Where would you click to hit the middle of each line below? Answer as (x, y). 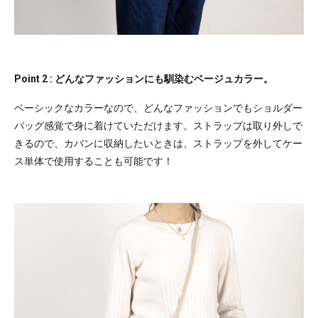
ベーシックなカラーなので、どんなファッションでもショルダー (158, 108)
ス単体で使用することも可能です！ (94, 161)
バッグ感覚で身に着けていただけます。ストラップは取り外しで (158, 125)
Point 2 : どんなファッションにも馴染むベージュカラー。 (144, 78)
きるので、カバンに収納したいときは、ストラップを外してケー (158, 143)
